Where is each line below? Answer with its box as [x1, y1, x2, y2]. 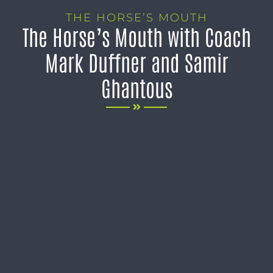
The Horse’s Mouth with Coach [22, 22, 251, 50]
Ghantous [101, 73, 172, 101]
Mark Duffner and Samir [44, 48, 229, 76]
